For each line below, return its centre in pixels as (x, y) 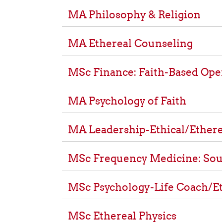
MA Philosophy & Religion (134, 15)
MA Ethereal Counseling (130, 43)
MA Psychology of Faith (127, 101)
